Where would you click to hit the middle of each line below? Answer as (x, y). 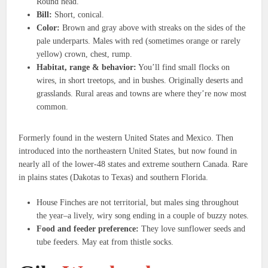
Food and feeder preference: (88, 229)
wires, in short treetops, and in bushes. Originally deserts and (140, 80)
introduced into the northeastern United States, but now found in (128, 151)
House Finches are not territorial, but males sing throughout (138, 202)
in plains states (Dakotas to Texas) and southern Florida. (114, 177)
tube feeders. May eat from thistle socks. (105, 242)
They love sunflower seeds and (192, 229)
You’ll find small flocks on (183, 67)
